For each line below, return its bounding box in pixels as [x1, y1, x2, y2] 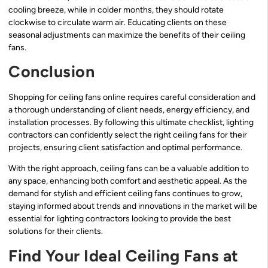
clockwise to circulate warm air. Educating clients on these [8, 17, 227, 28]
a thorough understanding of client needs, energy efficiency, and [8, 105, 249, 115]
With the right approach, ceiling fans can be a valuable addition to [8, 163, 249, 174]
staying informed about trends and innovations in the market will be [8, 201, 257, 212]
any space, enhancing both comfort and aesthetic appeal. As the [8, 176, 247, 187]
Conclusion [8, 62, 95, 82]
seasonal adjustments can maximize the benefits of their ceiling [8, 29, 245, 40]
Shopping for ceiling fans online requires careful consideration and [8, 92, 255, 103]
